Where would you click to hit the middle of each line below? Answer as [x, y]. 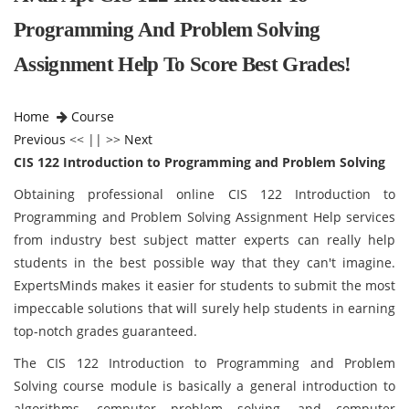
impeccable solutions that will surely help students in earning [204, 308]
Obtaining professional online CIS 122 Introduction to [204, 194]
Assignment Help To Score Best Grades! [183, 64]
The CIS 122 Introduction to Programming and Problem [204, 363]
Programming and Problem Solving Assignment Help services [204, 217]
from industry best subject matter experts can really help [204, 240]
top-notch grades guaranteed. [105, 331]
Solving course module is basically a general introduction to [204, 386]
